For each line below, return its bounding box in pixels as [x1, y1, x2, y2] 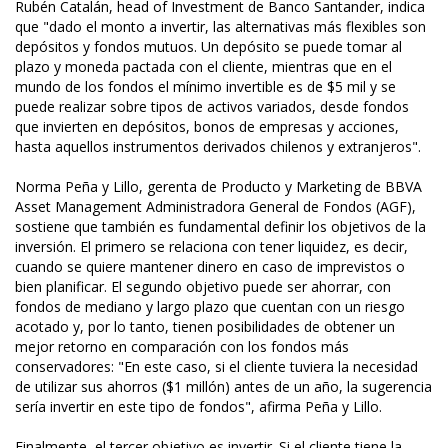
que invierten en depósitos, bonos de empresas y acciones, [15, 117, 399, 137]
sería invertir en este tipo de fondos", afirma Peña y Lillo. [15, 397, 382, 417]
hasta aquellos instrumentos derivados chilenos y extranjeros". [15, 137, 421, 157]
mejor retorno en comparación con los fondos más [15, 337, 349, 357]
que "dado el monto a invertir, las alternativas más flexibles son [15, 17, 426, 37]
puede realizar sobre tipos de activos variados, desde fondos [15, 97, 409, 117]
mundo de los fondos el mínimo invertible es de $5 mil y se [15, 77, 396, 97]
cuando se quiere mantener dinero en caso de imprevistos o [15, 257, 405, 277]
